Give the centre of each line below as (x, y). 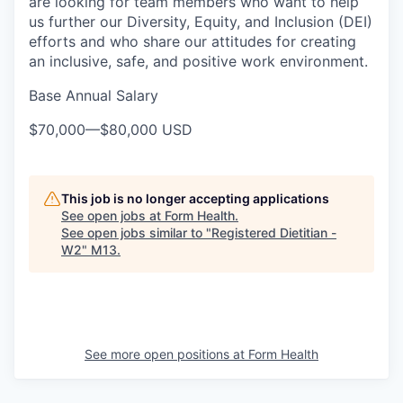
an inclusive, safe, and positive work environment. (198, 61)
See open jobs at (113, 215)
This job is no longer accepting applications (195, 198)
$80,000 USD (146, 130)
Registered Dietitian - (274, 233)
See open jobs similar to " (136, 233)
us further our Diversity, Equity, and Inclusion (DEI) (201, 22)
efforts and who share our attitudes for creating (193, 41)
